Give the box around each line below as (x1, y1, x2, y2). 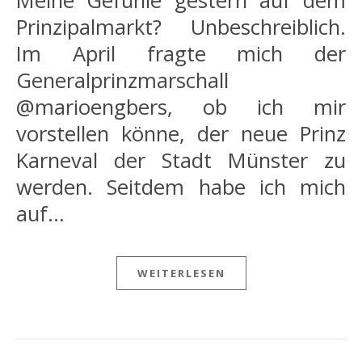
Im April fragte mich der (16, 39, 346, 68)
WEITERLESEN (137, 265, 225, 280)
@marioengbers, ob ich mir (16, 92, 346, 121)
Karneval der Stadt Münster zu (16, 145, 346, 175)
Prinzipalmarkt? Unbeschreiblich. (16, 12, 346, 41)
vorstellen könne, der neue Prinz (16, 119, 346, 148)
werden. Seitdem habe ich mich (16, 172, 346, 201)
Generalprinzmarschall (16, 65, 229, 95)
